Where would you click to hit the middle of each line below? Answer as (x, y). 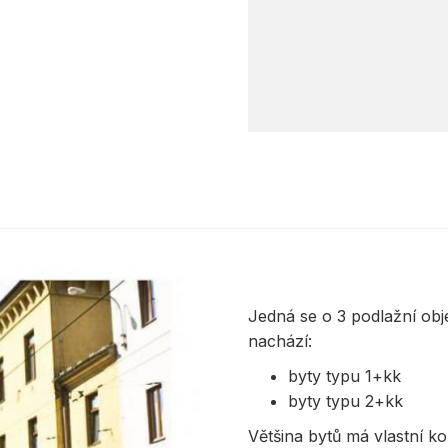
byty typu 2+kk (345, 401)
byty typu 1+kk (344, 376)
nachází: (280, 341)
